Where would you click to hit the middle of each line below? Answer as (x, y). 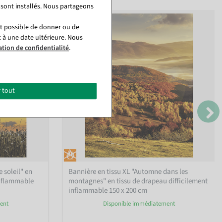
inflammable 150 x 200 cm (108, 190)
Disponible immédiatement (139, 203)
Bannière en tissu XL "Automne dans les (128, 171)
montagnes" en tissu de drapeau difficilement (138, 181)
